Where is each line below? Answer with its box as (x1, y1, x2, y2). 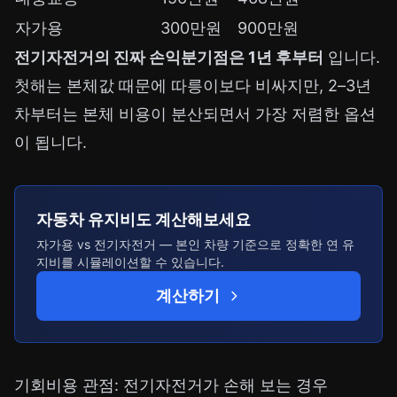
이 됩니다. (14, 133, 87, 152)
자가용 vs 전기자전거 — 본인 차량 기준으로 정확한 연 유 (36, 237, 354, 253)
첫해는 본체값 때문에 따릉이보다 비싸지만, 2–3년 (14, 76, 371, 96)
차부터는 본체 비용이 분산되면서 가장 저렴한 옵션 (14, 105, 376, 124)
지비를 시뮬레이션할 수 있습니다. (36, 254, 224, 270)
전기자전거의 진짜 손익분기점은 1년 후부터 (14, 48, 323, 67)
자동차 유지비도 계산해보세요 (36, 210, 251, 230)
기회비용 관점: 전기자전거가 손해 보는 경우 (14, 376, 328, 395)
